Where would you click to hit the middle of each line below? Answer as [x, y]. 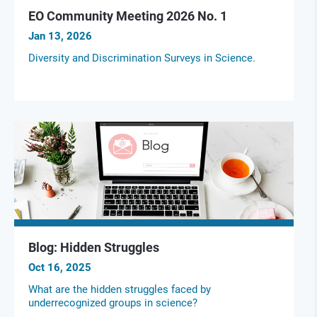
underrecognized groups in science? [113, 303]
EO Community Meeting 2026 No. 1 [128, 16]
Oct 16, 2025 [60, 268]
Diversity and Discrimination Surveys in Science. [142, 58]
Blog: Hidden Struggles [94, 248]
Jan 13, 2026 [60, 36]
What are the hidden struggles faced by [120, 290]
